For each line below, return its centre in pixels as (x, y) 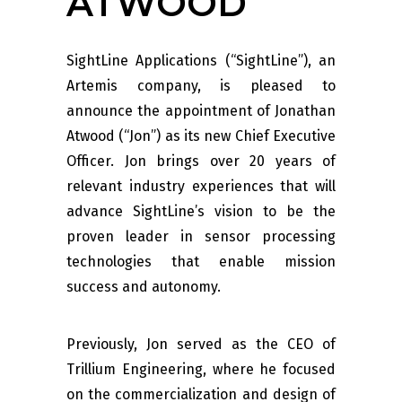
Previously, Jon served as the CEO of (201, 345)
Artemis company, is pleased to (201, 86)
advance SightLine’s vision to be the (201, 212)
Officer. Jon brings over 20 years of (201, 162)
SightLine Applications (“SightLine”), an (201, 61)
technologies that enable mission (201, 262)
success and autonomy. (145, 287)
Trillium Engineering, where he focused (201, 370)
